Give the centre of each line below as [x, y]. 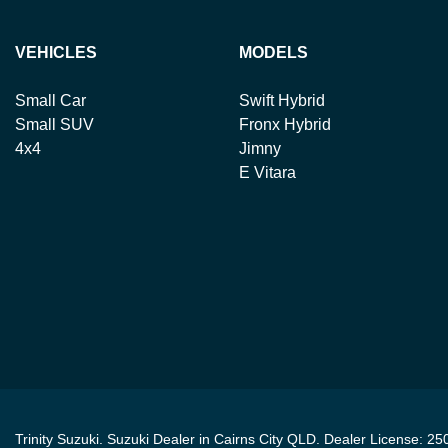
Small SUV [54, 124]
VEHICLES [56, 52]
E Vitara [267, 172]
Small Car [50, 100]
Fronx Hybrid [285, 124]
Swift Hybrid [282, 100]
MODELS [273, 52]
